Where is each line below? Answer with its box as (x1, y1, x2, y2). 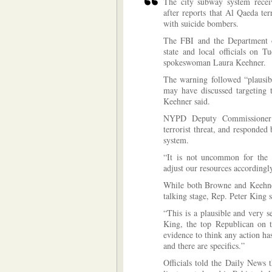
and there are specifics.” (163, 240, 245, 251)
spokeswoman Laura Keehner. (163, 56, 266, 68)
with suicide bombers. (163, 18, 239, 29)
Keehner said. (163, 95, 210, 107)
